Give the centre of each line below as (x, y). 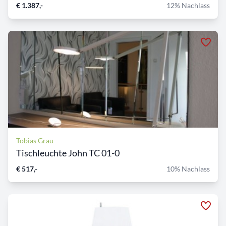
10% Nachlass (188, 169)
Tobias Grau (35, 141)
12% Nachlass (188, 6)
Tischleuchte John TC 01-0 (68, 153)
